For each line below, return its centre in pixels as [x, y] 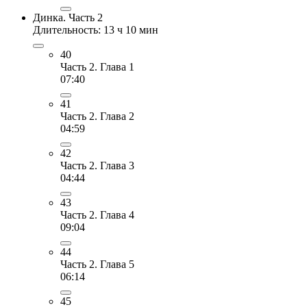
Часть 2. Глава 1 [97, 66]
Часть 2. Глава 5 [97, 264]
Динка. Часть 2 [68, 17]
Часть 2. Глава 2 [97, 116]
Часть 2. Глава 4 [97, 214]
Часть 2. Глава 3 [97, 165]
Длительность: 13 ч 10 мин [96, 29]
